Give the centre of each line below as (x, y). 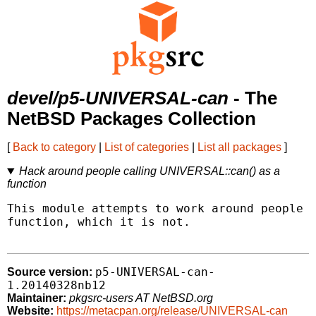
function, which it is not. (99, 222)
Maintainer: (37, 298)
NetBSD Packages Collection (132, 119)
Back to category (54, 147)
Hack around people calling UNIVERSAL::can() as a (149, 171)
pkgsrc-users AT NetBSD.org (141, 298)
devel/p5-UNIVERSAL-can (118, 98)
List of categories (147, 147)
